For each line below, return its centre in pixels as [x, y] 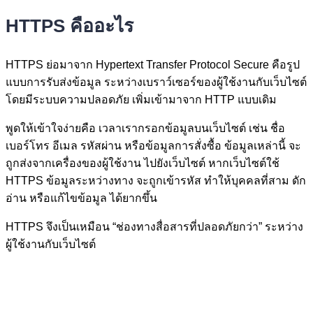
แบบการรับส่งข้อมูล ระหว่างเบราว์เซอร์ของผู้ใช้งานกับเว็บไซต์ [156, 82]
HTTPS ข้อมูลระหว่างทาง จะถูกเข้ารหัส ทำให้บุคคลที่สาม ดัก [156, 180]
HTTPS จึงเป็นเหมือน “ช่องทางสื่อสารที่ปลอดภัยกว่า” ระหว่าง [154, 226]
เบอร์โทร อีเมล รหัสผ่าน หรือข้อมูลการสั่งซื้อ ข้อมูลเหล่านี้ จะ [153, 145]
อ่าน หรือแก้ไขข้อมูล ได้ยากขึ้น [81, 198]
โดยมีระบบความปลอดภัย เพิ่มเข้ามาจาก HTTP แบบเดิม [141, 99]
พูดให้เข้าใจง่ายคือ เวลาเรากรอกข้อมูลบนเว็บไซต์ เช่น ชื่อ [145, 128]
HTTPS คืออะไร [70, 26]
